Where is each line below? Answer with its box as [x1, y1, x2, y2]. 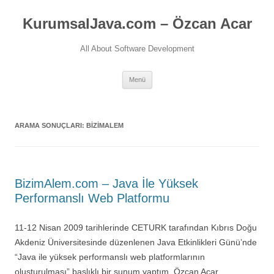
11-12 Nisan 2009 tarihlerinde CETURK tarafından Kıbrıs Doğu [15, 223, 257, 232]
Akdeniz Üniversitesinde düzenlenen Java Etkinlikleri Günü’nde [15, 237, 257, 247]
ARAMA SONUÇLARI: [15, 122, 86, 129]
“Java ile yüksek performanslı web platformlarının [15, 252, 205, 262]
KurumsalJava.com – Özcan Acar [22, 15, 252, 32]
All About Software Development [80, 44, 194, 53]
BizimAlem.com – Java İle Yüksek [15, 177, 198, 190]
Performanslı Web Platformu [15, 191, 169, 205]
